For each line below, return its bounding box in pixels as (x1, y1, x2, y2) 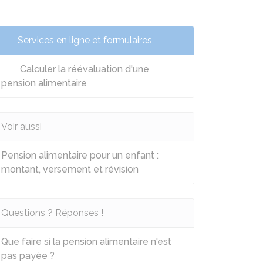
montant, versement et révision (1, 164, 139, 175)
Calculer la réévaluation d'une (18, 63, 149, 75)
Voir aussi (1, 121, 42, 132)
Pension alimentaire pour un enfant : (1, 150, 159, 161)
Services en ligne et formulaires (18, 35, 152, 46)
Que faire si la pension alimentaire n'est (1, 236, 171, 247)
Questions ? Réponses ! (1, 207, 103, 218)
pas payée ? (1, 250, 55, 261)
